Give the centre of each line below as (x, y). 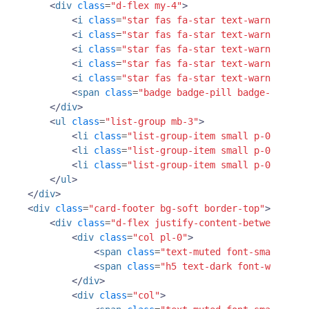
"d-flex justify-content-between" (199, 222)
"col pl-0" (160, 237)
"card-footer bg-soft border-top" (177, 208)
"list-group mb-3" (152, 121)
